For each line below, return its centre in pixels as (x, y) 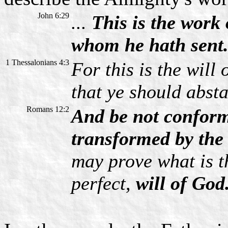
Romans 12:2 (48, 109)
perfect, (104, 183)
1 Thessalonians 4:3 (37, 63)
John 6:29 (53, 16)
